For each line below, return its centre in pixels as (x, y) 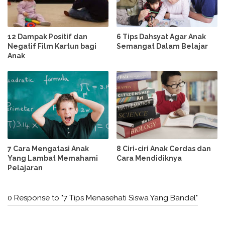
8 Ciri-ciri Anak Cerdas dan (164, 149)
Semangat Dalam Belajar (162, 46)
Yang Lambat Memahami (53, 158)
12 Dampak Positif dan (47, 37)
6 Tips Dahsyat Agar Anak (161, 37)
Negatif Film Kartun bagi (52, 46)
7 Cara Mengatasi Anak (48, 149)
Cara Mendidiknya (149, 158)
